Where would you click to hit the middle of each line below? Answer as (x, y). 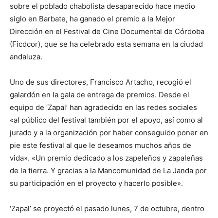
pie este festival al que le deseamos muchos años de (100, 145)
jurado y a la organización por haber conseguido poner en (109, 133)
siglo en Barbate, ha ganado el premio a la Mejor (92, 19)
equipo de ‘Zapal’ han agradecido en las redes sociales (103, 108)
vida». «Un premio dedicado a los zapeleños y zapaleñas (106, 158)
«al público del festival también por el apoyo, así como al (106, 120)
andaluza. (26, 57)
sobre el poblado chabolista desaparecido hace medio (102, 6)
